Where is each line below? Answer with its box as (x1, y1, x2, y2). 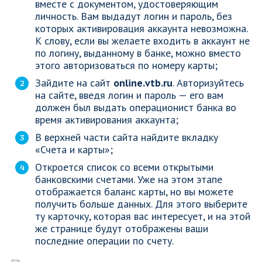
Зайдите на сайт (35, 76, 113, 89)
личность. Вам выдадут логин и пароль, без (35, 9, 232, 23)
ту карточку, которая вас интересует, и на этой (35, 209, 250, 223)
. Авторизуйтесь (173, 76, 244, 89)
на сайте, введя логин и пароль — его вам (35, 88, 223, 102)
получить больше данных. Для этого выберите (35, 197, 247, 211)
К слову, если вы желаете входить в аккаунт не (35, 34, 250, 47)
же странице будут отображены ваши (35, 222, 208, 235)
